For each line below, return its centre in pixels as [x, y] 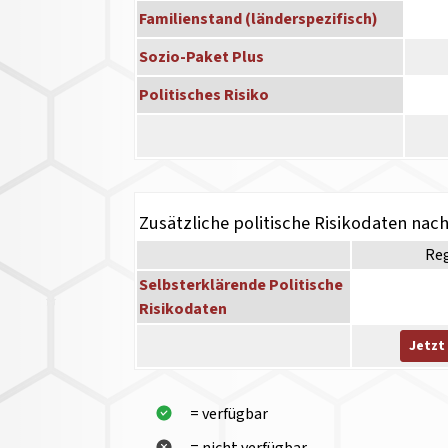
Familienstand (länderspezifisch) [259, 19]
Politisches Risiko [204, 95]
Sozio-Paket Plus [202, 57]
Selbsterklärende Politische [241, 285]
